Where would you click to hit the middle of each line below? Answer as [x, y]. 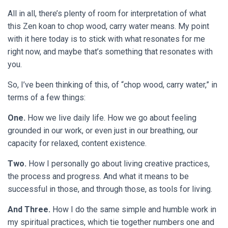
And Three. [29, 209]
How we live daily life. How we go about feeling [111, 118]
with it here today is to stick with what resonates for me [106, 39]
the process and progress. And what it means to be [98, 176]
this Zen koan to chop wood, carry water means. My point [108, 26]
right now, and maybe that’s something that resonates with [110, 52]
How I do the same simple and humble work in [133, 209]
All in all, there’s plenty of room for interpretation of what [107, 13]
